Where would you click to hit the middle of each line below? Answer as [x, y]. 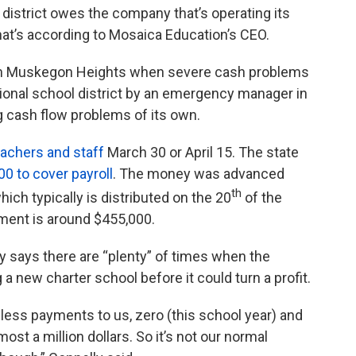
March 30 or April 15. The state [201, 153]
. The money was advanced [199, 174]
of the [262, 198]
